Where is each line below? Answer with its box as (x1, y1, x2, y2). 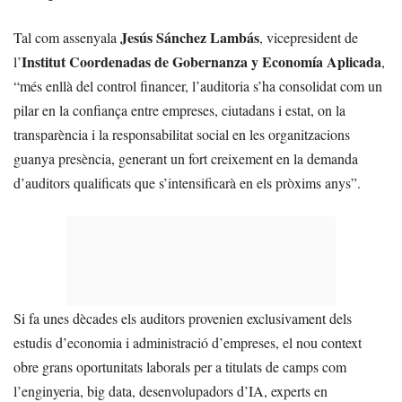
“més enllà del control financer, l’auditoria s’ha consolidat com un (13, 75, 382, 95)
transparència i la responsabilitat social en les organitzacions (13, 124, 350, 144)
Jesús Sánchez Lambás (120, 26, 259, 48)
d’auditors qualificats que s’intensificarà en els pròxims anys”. (13, 172, 361, 192)
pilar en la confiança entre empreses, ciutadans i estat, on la (13, 100, 345, 119)
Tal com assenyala (13, 27, 120, 47)
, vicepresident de (259, 27, 358, 47)
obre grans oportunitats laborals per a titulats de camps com (13, 356, 346, 376)
